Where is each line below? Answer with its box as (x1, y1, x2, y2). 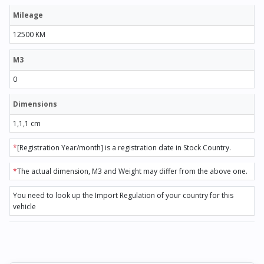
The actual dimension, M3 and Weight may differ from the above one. (17, 166, 247, 177)
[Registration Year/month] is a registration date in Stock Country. (17, 143, 231, 153)
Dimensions (13, 99, 57, 110)
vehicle (13, 202, 36, 212)
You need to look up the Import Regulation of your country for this (13, 190, 233, 201)
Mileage (13, 10, 43, 21)
